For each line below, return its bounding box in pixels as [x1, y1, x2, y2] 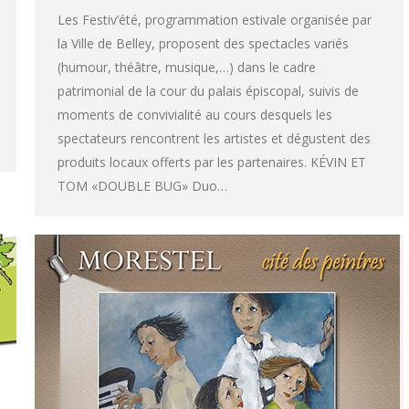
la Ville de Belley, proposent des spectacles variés [58, 35, 349, 53]
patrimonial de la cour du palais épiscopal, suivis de [58, 82, 359, 100]
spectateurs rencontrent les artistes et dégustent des [58, 130, 371, 148]
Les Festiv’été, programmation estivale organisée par [58, 11, 372, 29]
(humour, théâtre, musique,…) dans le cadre [58, 58, 316, 77]
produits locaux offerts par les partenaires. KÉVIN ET [58, 153, 366, 172]
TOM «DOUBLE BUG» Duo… [58, 177, 227, 195]
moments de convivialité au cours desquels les [58, 106, 332, 124]
